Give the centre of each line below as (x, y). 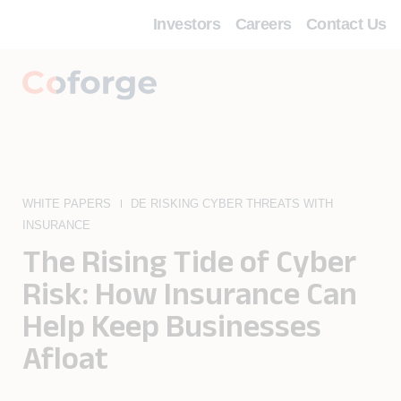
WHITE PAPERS (67, 204)
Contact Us (346, 24)
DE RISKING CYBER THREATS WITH (232, 204)
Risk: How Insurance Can (190, 293)
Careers (263, 24)
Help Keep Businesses (172, 325)
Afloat (65, 357)
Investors (187, 24)
